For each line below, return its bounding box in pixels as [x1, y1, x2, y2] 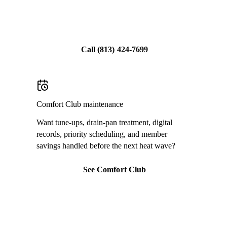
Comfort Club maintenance [36, 99, 123, 108]
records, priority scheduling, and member [36, 130, 167, 139]
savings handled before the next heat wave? [36, 141, 175, 150]
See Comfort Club [83, 165, 146, 174]
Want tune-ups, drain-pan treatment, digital [36, 118, 172, 127]
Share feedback [87, 16, 142, 25]
